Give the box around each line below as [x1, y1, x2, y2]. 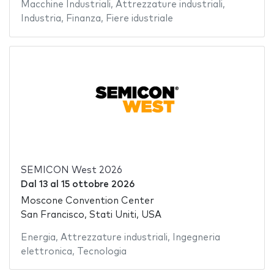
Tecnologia [76, 246, 127, 256]
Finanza [65, 14, 101, 24]
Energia [20, 232, 56, 242]
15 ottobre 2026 [61, 180, 135, 190]
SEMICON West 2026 [20, 166, 122, 176]
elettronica [20, 246, 72, 256]
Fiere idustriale [105, 14, 173, 24]
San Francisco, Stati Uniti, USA [20, 210, 161, 220]
